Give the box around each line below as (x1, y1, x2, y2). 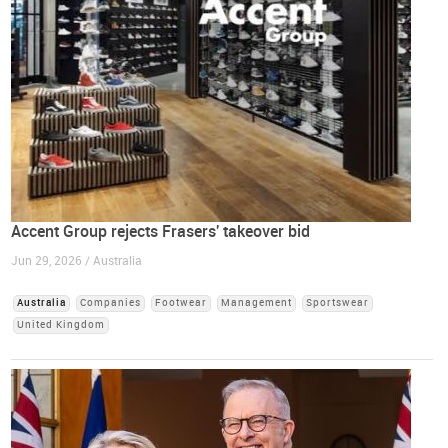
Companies (80, 297, 142, 309)
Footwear (155, 297, 208, 309)
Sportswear (306, 297, 370, 309)
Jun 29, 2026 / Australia (11, 254, 143, 268)
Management (221, 297, 293, 309)
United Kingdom (17, 319, 106, 331)
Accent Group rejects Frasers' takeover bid (11, 222, 311, 241)
